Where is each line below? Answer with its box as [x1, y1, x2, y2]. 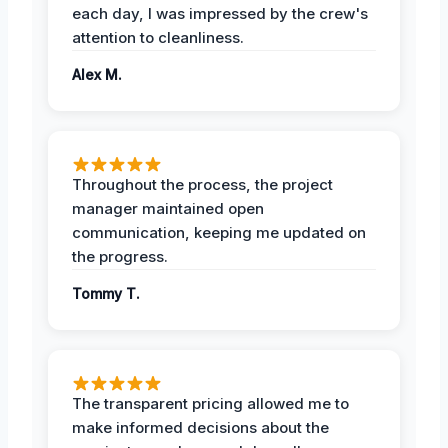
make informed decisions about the [72, 417, 329, 437]
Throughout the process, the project [72, 174, 333, 194]
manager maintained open [72, 198, 264, 218]
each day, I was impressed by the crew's [72, 3, 368, 23]
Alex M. [72, 65, 122, 83]
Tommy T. [72, 284, 140, 302]
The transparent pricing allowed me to [72, 393, 349, 413]
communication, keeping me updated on [72, 222, 366, 242]
